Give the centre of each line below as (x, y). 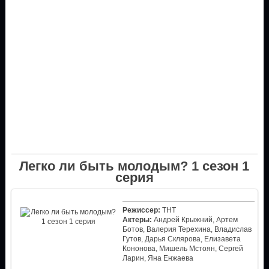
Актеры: (137, 219)
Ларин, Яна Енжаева (158, 258)
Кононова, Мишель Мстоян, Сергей (183, 248)
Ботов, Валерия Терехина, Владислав (187, 229)
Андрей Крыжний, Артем (195, 219)
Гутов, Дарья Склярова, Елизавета (181, 239)
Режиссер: (141, 210)
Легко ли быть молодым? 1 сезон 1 (134, 166)
